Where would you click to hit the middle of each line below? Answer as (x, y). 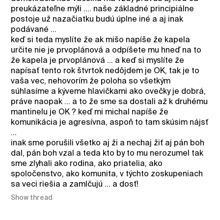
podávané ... (34, 29)
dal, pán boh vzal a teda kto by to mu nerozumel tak (107, 153)
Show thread (32, 198)
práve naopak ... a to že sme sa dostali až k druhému (110, 101)
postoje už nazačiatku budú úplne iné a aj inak (97, 19)
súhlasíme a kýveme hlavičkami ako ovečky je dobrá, (109, 91)
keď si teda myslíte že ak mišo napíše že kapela (101, 39)
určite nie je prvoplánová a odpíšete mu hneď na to (106, 50)
